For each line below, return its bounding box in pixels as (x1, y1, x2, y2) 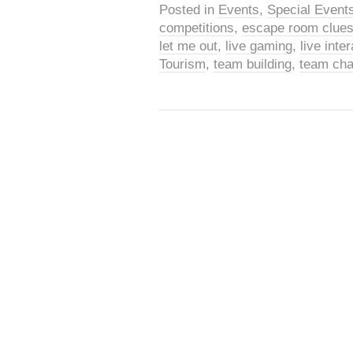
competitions (159, 20, 234, 35)
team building (214, 57, 292, 72)
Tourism (159, 57, 206, 72)
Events (218, 2, 259, 17)
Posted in (159, 2, 218, 17)
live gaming (225, 39, 292, 54)
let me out (159, 39, 217, 54)
